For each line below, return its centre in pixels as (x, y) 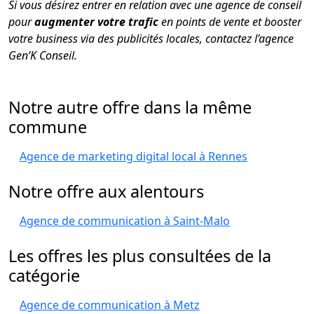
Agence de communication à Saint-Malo (125, 221)
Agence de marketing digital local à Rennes (134, 156)
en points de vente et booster (230, 21)
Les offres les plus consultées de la (140, 256)
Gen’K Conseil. (43, 55)
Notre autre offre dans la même (130, 107)
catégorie (44, 275)
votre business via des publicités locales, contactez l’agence (151, 38)
